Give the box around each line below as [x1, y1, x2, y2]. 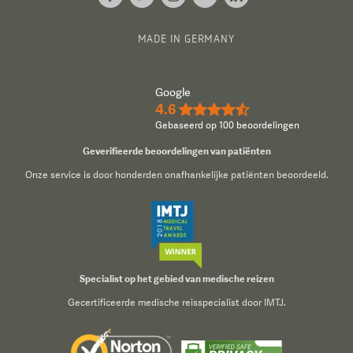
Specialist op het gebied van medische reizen [79, 273, 274, 285]
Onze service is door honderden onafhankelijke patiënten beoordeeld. [24, 169, 329, 181]
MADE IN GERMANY [137, 32, 235, 46]
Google [154, 85, 191, 98]
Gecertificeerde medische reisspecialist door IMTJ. [67, 297, 286, 309]
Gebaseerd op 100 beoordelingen [154, 119, 299, 131]
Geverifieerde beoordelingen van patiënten [82, 145, 271, 158]
